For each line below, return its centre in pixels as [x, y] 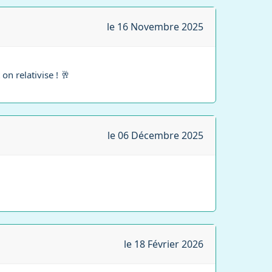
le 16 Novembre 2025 [155, 27]
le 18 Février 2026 [164, 244]
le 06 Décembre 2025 [155, 135]
